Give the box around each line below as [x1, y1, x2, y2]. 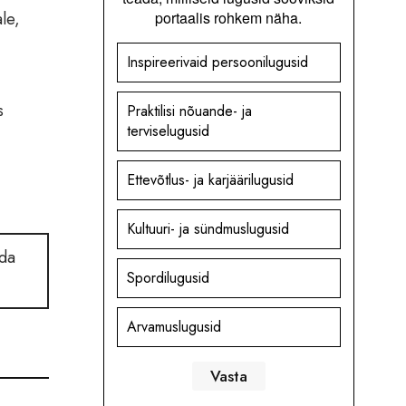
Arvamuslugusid [126, 316, 221, 338]
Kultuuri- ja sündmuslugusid [126, 218, 289, 240]
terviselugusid [126, 121, 209, 142]
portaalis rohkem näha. [155, 7, 303, 29]
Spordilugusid [126, 267, 209, 289]
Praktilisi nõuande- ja [126, 101, 252, 122]
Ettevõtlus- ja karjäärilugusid [126, 169, 294, 191]
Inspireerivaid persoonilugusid [126, 52, 308, 73]
